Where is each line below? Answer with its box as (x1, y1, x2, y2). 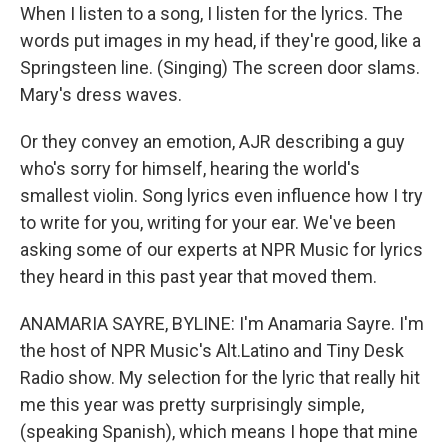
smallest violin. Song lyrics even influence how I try (20, 185, 423, 206)
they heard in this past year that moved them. (20, 266, 377, 287)
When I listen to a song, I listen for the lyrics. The (20, 3, 403, 24)
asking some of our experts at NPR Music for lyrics (20, 239, 423, 260)
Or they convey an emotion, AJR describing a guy (20, 131, 405, 152)
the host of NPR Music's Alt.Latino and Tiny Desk (20, 340, 404, 361)
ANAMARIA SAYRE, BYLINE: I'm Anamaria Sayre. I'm (20, 313, 424, 334)
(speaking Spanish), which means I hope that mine (20, 421, 418, 442)
